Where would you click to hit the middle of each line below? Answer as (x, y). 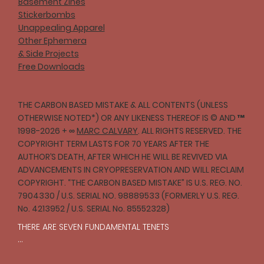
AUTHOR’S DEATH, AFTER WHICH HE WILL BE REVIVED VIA (123, 157)
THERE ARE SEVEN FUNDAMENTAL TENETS (94, 227)
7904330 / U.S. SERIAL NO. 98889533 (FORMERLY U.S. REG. (129, 196)
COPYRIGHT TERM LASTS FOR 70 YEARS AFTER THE (114, 144)
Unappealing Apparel (61, 28)
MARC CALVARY (108, 131)
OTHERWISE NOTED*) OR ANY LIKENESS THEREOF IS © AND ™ (131, 118)
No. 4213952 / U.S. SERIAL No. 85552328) (94, 209)
